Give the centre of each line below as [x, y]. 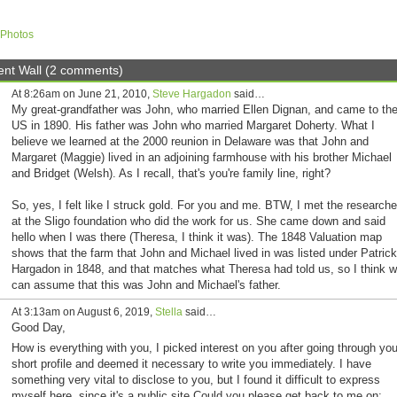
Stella [168, 311]
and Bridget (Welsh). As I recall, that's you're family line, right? [171, 173]
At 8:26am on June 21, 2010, [82, 93]
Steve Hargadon [191, 93]
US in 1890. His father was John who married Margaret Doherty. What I [193, 125]
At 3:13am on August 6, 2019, [83, 311]
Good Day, [38, 327]
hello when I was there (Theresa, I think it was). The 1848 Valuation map [196, 237]
